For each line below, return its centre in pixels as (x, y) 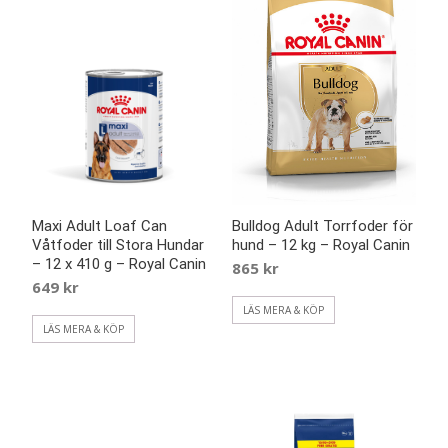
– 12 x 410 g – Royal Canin (119, 263)
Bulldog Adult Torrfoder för (322, 225)
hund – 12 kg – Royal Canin (320, 244)
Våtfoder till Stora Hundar (118, 244)
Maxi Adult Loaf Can (99, 225)
